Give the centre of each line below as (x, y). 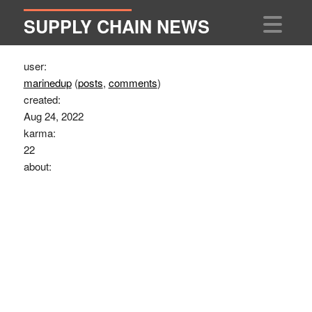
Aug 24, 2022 (53, 116)
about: (37, 166)
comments (133, 83)
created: (42, 100)
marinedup (47, 83)
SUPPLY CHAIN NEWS (116, 26)
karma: (39, 133)
